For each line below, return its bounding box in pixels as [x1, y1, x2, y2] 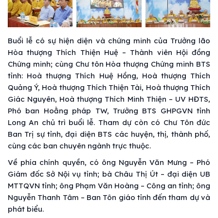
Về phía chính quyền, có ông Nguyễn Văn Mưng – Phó [8, 157, 210, 167]
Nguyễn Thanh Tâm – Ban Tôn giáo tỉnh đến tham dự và [8, 192, 210, 202]
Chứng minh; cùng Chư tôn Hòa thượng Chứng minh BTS [8, 59, 210, 69]
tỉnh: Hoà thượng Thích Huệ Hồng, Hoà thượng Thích [8, 71, 210, 80]
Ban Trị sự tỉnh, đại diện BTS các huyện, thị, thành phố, [8, 129, 210, 139]
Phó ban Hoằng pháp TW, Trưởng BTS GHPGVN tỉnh [8, 106, 210, 115]
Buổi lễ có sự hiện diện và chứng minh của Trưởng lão [8, 36, 210, 45]
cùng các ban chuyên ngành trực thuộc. [8, 141, 151, 150]
